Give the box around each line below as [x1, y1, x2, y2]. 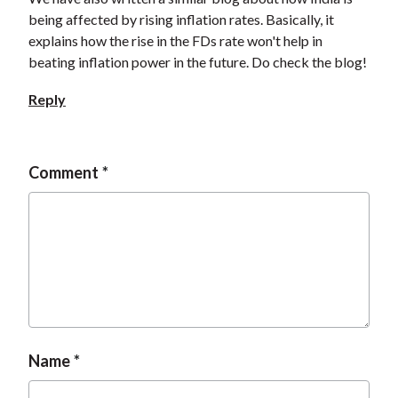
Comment [28, 163, 99, 183]
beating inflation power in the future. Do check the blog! [28, 53, 367, 71]
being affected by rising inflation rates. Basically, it [28, 11, 334, 28]
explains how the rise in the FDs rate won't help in [28, 32, 322, 50]
